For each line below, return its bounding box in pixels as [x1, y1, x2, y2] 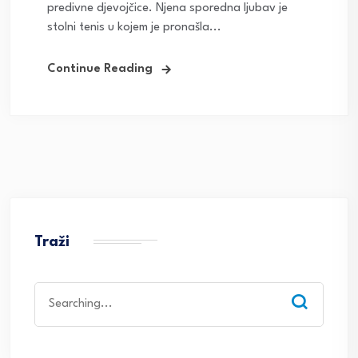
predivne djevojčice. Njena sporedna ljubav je [47, 2, 288, 15]
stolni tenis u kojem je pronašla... [47, 22, 221, 34]
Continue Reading [47, 63, 153, 76]
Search [34, 284, 70, 297]
